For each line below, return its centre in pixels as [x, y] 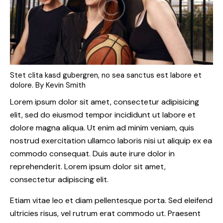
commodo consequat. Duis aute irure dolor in [92, 154]
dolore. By [28, 85]
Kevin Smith [66, 85]
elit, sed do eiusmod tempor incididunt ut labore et [103, 115]
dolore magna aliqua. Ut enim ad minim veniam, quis [102, 128]
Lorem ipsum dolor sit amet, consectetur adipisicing [105, 102]
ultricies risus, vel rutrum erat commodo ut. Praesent [105, 214]
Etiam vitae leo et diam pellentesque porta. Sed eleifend [111, 201]
